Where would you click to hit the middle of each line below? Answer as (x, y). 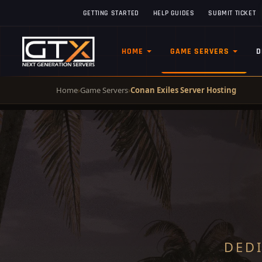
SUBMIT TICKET (232, 13)
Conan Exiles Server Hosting (183, 90)
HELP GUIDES (174, 13)
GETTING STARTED (111, 13)
